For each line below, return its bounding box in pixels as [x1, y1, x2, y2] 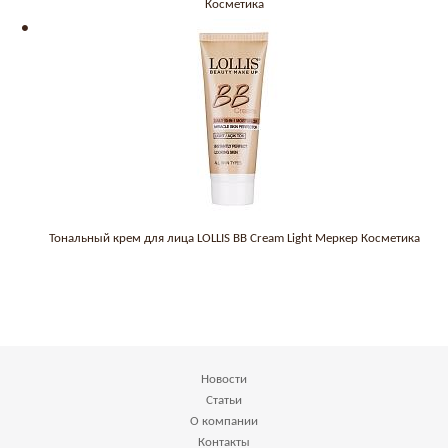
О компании [190, 415, 258, 428]
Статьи [206, 394, 242, 407]
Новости [201, 373, 247, 386]
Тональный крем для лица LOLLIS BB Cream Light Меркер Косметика [48, 232, 420, 245]
